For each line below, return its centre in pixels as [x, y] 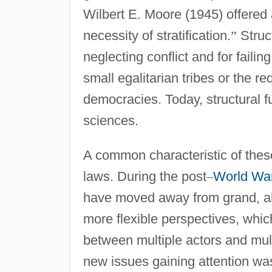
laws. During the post [144, 176]
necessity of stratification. [157, 35]
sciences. [110, 120]
